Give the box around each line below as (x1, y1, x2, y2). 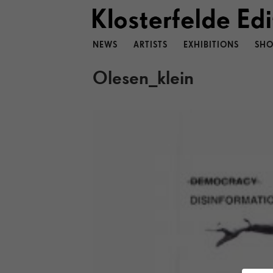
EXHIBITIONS (183, 41, 239, 49)
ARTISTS (133, 41, 168, 49)
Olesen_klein (92, 66, 194, 88)
